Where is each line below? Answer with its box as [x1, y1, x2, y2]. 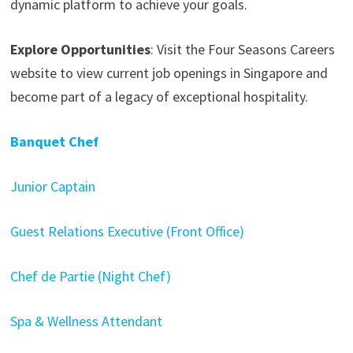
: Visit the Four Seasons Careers [150, 40, 335, 58]
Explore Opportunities [9, 40, 150, 58]
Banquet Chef [9, 132, 98, 150]
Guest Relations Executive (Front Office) [9, 222, 244, 240]
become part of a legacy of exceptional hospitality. [9, 87, 308, 106]
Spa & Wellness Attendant [9, 312, 162, 330]
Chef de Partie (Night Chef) [9, 267, 171, 285]
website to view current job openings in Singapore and [9, 64, 328, 82]
